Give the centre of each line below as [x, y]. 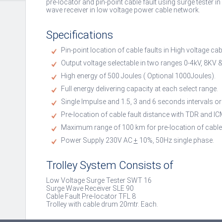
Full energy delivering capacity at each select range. [139, 89]
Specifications [79, 35]
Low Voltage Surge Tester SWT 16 [99, 181]
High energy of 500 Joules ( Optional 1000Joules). [138, 76]
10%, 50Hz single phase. [176, 140]
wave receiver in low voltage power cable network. [123, 10]
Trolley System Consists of [110, 166]
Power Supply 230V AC [97, 140]
